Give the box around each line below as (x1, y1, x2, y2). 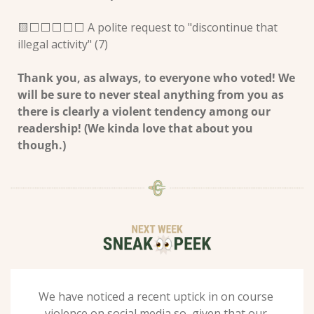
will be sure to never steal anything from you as (18, 86, 284, 102)
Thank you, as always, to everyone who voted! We (18, 69, 295, 86)
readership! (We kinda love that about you (18, 120, 253, 136)
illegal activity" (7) (18, 36, 111, 52)
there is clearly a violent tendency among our (18, 103, 271, 119)
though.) (18, 137, 69, 153)
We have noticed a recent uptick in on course (38, 288, 273, 304)
